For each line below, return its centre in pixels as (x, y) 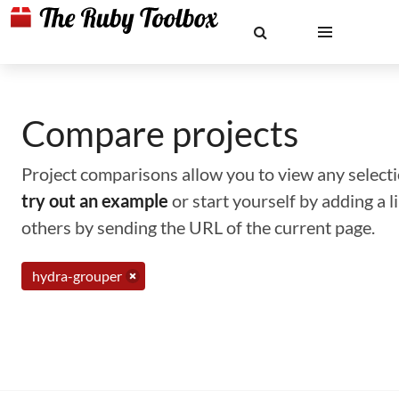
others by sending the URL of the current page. (198, 227)
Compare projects (160, 134)
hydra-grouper (77, 276)
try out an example (95, 200)
